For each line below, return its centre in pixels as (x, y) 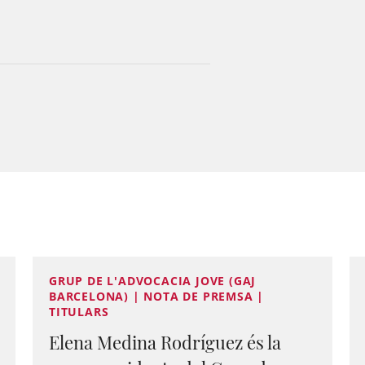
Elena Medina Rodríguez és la (165, 342)
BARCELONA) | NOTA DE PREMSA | (157, 296)
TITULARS (79, 312)
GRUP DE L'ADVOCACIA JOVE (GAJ (153, 281)
